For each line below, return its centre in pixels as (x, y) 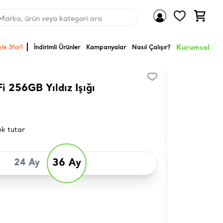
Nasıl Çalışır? (151, 47)
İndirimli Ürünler (57, 47)
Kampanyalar (106, 47)
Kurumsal (193, 47)
